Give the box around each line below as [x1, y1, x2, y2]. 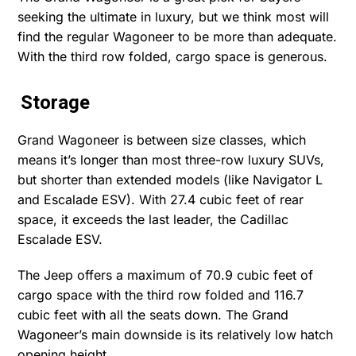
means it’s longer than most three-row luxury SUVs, [17, 151, 325, 168]
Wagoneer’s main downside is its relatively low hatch [17, 326, 334, 342]
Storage [21, 88, 91, 117]
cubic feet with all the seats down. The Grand [17, 306, 289, 323]
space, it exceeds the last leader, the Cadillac [17, 211, 289, 227]
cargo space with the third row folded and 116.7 [17, 286, 304, 303]
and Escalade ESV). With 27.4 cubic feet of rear [17, 191, 304, 207]
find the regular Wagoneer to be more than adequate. [17, 28, 338, 44]
